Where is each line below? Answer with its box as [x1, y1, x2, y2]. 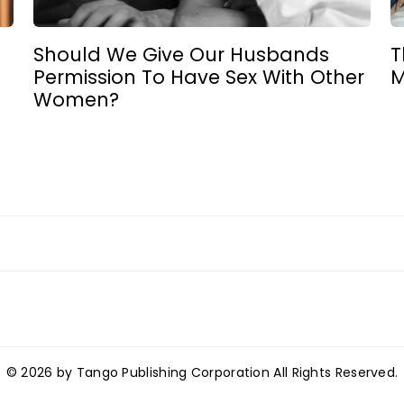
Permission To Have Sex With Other [33, 64, 365, 90]
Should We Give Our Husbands [33, 41, 330, 68]
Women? [33, 87, 120, 113]
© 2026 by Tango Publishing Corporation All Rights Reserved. [5, 363, 399, 381]
